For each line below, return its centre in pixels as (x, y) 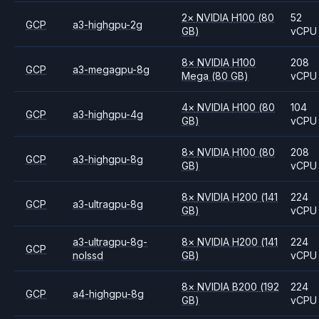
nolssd (88, 255)
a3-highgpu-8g (108, 159)
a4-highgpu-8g (109, 293)
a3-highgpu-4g (108, 114)
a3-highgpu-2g (108, 24)
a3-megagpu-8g (111, 69)
